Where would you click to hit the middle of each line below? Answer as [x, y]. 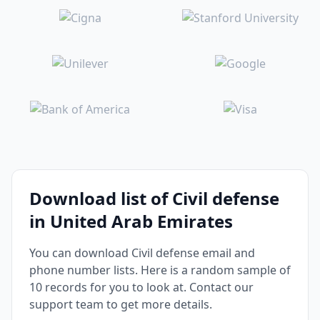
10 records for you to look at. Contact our [141, 287]
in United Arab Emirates [131, 221]
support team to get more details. [121, 304]
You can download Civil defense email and [142, 253]
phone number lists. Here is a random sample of [160, 270]
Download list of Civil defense [154, 198]
